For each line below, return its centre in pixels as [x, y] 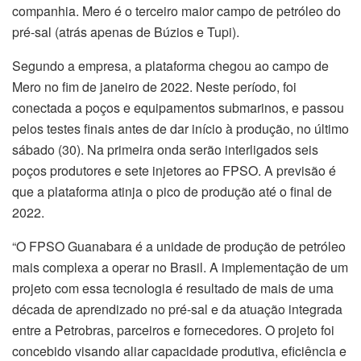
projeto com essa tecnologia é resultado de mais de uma [173, 288]
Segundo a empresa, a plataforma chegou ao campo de [170, 66]
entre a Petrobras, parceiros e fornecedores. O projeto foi [173, 330]
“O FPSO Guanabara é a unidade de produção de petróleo [179, 247]
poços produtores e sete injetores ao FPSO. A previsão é [174, 171]
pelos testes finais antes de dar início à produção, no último [180, 129]
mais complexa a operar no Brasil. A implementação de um [180, 268]
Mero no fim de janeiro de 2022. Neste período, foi [154, 87]
